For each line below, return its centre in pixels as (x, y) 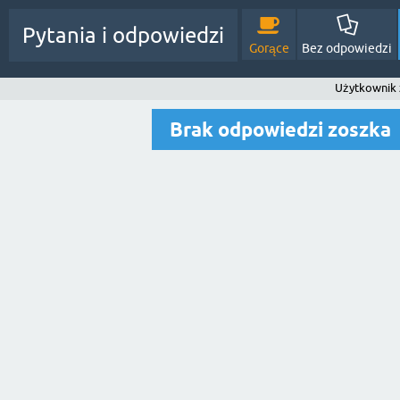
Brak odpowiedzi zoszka (280, 129)
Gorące (269, 48)
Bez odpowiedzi (347, 48)
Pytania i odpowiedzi (123, 35)
